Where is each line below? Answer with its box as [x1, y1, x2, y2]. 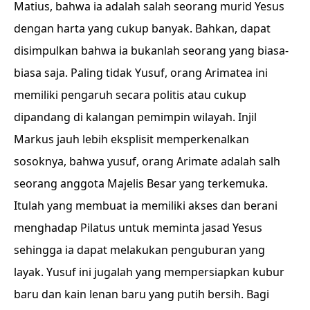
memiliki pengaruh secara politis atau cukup [14, 87, 246, 102]
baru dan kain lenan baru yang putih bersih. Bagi [14, 286, 269, 302]
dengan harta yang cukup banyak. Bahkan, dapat [14, 21, 271, 36]
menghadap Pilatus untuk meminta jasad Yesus [14, 220, 262, 235]
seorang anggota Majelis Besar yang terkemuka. [14, 176, 268, 191]
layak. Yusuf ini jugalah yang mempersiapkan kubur [14, 264, 284, 280]
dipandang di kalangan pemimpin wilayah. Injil [14, 109, 257, 125]
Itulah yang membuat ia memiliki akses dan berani [14, 198, 277, 213]
